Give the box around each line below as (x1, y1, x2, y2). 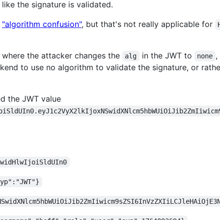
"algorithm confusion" (2, 19, 82, 29)
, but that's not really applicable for (82, 19, 215, 29)
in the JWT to (139, 50, 194, 60)
